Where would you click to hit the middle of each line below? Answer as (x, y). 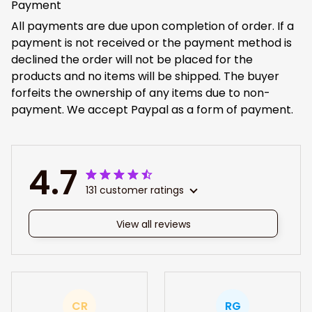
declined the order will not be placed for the (132, 59)
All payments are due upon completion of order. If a (153, 26)
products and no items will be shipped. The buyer (145, 76)
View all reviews (153, 224)
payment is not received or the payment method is (151, 42)
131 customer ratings (135, 190)
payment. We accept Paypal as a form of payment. (152, 109)
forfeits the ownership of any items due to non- (141, 93)
